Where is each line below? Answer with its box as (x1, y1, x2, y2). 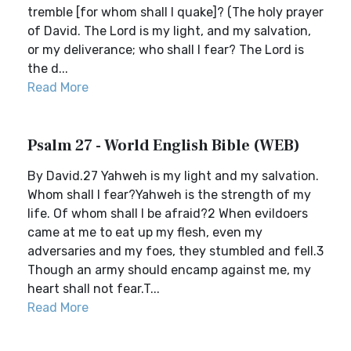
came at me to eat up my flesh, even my (27, 225, 262, 240)
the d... (27, 61, 68, 76)
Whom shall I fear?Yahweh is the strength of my (27, 187, 311, 202)
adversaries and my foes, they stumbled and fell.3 (27, 244, 324, 259)
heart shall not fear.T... (27, 281, 160, 296)
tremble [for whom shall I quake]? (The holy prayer (27, 5, 324, 20)
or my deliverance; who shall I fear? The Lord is (27, 42, 304, 57)
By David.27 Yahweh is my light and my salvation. (27, 168, 319, 183)
